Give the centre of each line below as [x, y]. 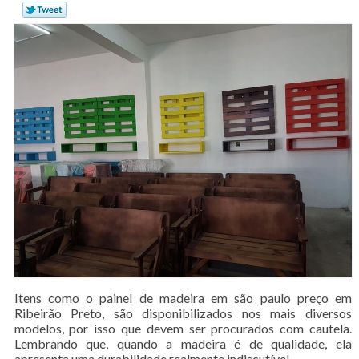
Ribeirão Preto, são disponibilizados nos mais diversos [183, 313]
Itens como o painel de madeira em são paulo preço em [183, 297]
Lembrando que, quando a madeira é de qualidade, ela [183, 343]
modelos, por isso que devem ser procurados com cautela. [183, 328]
